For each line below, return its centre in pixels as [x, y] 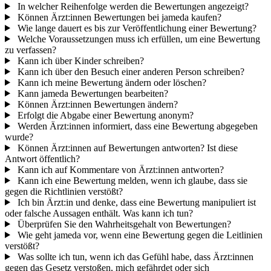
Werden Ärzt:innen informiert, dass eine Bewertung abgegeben [136, 126]
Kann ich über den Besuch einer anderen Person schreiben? [129, 71]
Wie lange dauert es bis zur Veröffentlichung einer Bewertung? [135, 28]
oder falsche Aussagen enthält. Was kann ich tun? [99, 213]
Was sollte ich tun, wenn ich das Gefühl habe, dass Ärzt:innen [134, 256]
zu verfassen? [31, 50]
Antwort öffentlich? [42, 158]
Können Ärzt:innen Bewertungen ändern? [96, 104]
